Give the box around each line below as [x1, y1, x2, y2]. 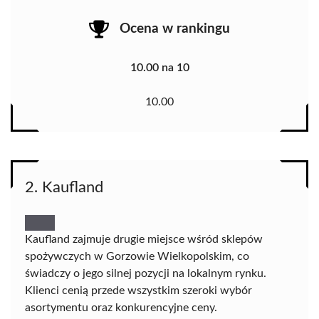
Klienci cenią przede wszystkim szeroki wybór [25, 285, 252, 297]
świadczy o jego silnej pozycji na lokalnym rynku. [25, 268, 266, 280]
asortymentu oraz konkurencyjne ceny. [25, 302, 217, 314]
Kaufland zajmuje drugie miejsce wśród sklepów [25, 234, 263, 246]
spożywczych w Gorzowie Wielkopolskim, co [25, 251, 249, 263]
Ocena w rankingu [120, 21, 230, 36]
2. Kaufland [25, 179, 103, 196]
